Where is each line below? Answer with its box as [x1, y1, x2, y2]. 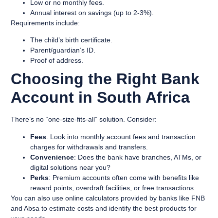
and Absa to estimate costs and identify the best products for [11, 204, 197, 212]
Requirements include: [11, 18, 80, 27]
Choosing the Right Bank [11, 70, 200, 88]
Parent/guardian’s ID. [30, 46, 96, 54]
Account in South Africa [11, 89, 190, 107]
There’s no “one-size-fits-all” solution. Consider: [11, 115, 157, 124]
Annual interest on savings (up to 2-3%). [30, 8, 154, 17]
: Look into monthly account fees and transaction [46, 132, 196, 141]
